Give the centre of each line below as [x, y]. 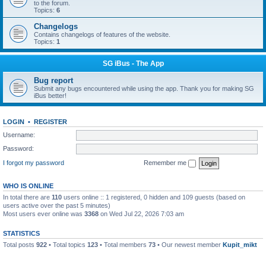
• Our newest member [189, 244]
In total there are [27, 197]
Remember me [166, 162]
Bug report [53, 80]
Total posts [20, 244]
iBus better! [50, 96]
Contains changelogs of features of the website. [102, 34]
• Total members [123, 244]
